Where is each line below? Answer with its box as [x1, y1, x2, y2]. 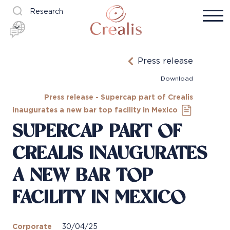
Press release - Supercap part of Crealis [44, 94, 193, 102]
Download [161, 75, 193, 82]
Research [30, 8, 63, 15]
